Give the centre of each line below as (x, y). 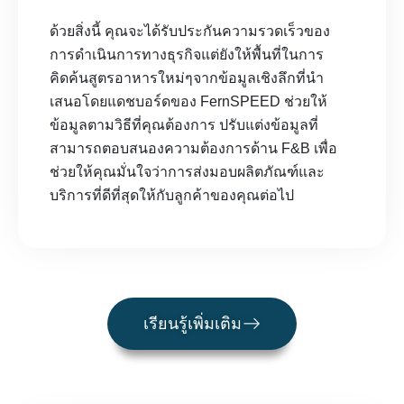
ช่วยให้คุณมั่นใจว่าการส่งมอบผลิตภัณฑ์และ (187, 172)
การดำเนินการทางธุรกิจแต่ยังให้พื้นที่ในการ (187, 55)
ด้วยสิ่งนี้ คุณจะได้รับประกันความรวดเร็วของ (190, 32)
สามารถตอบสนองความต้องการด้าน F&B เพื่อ (193, 149)
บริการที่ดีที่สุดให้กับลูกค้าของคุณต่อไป (172, 196)
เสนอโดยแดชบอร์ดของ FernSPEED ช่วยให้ (188, 102)
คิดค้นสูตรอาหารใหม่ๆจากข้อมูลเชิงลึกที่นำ (187, 78)
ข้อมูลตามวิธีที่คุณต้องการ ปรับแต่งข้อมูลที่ (184, 125)
